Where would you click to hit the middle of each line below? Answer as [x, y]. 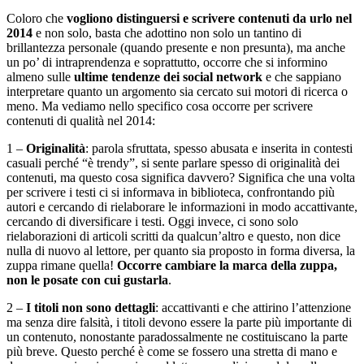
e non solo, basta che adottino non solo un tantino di [169, 32]
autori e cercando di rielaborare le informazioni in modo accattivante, [182, 206]
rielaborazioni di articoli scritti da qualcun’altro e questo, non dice [173, 236]
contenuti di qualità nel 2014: [81, 120]
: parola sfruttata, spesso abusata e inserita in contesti [219, 148]
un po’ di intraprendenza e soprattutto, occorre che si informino [167, 62]
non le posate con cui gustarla [87, 279]
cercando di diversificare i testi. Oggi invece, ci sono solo [152, 221]
